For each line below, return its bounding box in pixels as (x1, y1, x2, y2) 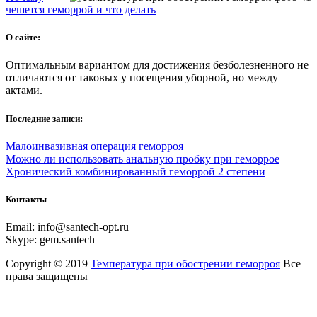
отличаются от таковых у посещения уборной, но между (6, 71, 278, 84)
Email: (6, 221, 38, 234)
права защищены (6, 270, 88, 283)
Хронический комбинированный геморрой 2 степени (6, 165, 265, 178)
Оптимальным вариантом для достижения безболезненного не (6, 59, 309, 71)
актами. (6, 84, 42, 97)
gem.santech (40, 234, 95, 246)
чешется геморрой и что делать (6, 4, 156, 16)
